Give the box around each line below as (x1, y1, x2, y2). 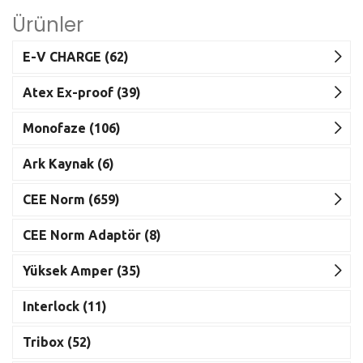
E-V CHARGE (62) (23, 49, 129, 65)
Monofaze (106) (23, 121, 121, 136)
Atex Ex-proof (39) (23, 85, 141, 100)
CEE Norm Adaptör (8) (23, 228, 161, 243)
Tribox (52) (23, 335, 92, 350)
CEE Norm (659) (23, 192, 120, 207)
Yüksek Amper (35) (23, 263, 141, 279)
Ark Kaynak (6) (23, 156, 114, 172)
